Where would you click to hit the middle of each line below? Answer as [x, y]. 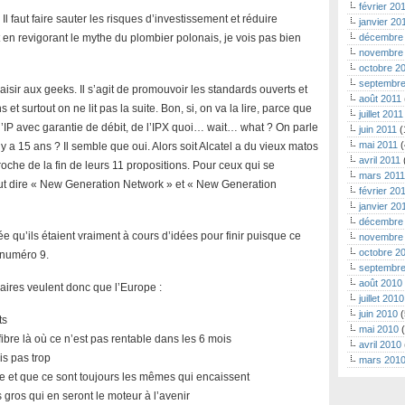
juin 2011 [378, 129]
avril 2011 [380, 160]
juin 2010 [378, 314]
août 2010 [381, 283]
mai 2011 [378, 145]
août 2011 [380, 99]
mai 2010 [379, 329]
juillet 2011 [381, 114]
